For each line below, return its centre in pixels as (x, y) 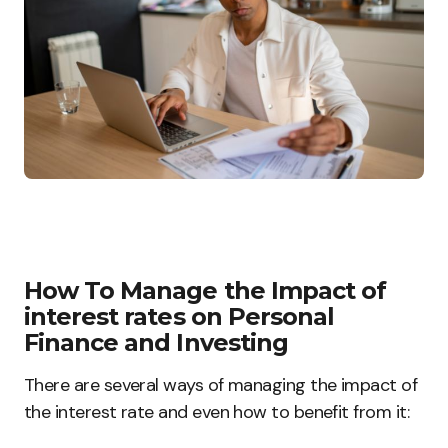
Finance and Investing (156, 343)
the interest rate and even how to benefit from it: (216, 412)
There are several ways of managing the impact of (221, 385)
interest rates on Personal (179, 317)
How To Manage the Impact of (205, 291)
